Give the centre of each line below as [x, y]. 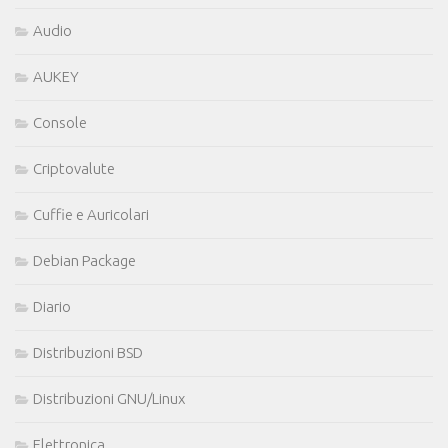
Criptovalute [74, 169]
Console [60, 123]
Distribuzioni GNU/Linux [109, 399]
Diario [52, 307]
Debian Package [84, 261]
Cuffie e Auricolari [91, 215]
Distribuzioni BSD [88, 353]
